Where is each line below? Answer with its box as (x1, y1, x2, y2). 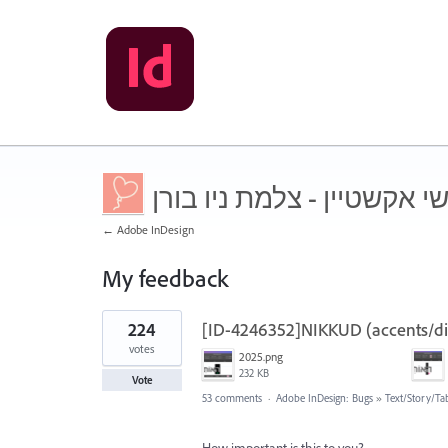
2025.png (239, 349, 283, 364)
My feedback (102, 263, 228, 293)
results (102, 322, 137, 340)
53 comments (202, 391, 262, 405)
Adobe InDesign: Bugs (276, 391, 373, 405)
